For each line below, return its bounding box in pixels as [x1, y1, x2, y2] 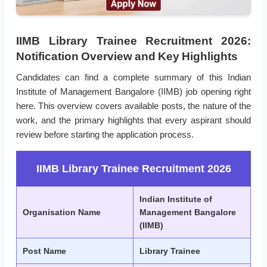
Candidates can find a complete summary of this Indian [15, 72, 252, 83]
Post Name [23, 246, 66, 256]
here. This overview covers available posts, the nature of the [15, 101, 252, 111]
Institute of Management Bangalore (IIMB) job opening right [15, 86, 252, 97]
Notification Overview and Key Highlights [15, 50, 238, 63]
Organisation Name [23, 207, 101, 218]
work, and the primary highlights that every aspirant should [15, 115, 252, 126]
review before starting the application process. [15, 129, 194, 140]
